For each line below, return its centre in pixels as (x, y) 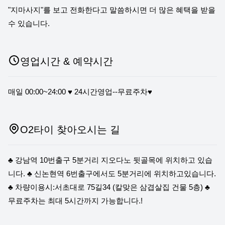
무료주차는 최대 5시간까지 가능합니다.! (75, 201)
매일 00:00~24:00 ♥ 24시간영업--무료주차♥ (80, 92)
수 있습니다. (29, 23)
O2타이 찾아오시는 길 (70, 130)
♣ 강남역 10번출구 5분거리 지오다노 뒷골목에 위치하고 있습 (110, 160)
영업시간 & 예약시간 (67, 61)
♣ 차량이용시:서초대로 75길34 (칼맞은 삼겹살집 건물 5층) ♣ (109, 187)
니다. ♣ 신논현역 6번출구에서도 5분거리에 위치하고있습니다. (112, 174)
